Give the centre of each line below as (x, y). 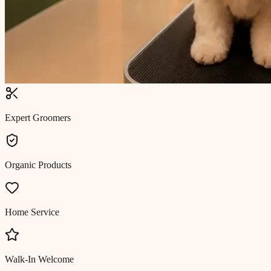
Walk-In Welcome (39, 259)
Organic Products (38, 165)
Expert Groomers (38, 117)
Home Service (32, 212)
